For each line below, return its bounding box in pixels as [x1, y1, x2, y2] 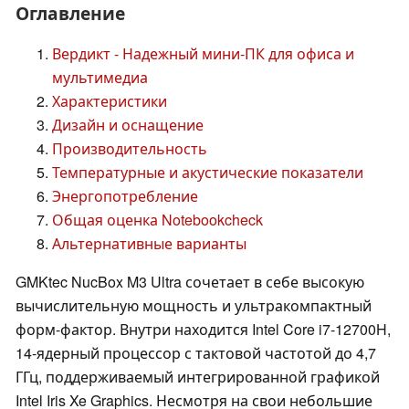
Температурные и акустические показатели [52, 162, 363, 184]
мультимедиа [52, 67, 148, 89]
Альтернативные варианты [52, 233, 246, 255]
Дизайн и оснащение [52, 114, 204, 136]
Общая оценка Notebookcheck [52, 209, 263, 231]
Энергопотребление [52, 185, 198, 207]
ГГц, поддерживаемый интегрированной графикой [16, 366, 380, 388]
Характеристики [52, 90, 167, 112]
